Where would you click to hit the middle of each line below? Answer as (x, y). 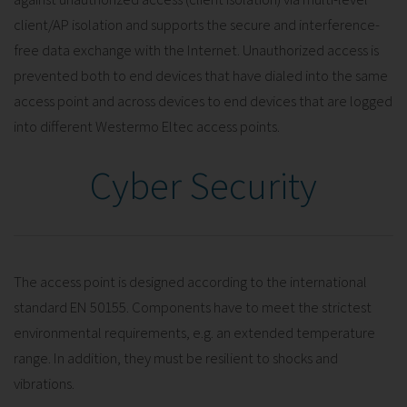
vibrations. (44, 383)
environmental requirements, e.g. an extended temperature (194, 332)
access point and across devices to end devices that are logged (203, 100)
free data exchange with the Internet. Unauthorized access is (196, 50)
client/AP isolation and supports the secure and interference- (197, 24)
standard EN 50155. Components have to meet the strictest (193, 307)
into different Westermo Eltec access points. (147, 126)
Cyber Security (203, 184)
